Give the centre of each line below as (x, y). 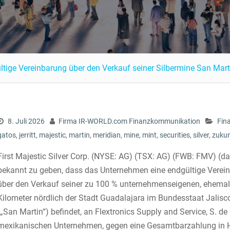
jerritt (27, 135)
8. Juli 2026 (26, 121)
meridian (107, 135)
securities (175, 135)
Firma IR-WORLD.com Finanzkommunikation (129, 121)
